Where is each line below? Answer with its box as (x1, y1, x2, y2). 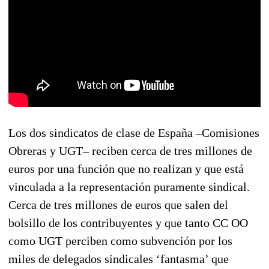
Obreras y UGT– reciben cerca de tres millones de (8, 144, 252, 157)
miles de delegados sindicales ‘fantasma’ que (8, 252, 229, 265)
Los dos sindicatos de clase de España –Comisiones (8, 125, 259, 139)
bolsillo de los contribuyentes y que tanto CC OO (8, 216, 248, 229)
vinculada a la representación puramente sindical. (8, 180, 250, 193)
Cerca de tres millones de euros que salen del (8, 198, 228, 211)
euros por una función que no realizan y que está (8, 162, 244, 175)
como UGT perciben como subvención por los (8, 234, 232, 247)
